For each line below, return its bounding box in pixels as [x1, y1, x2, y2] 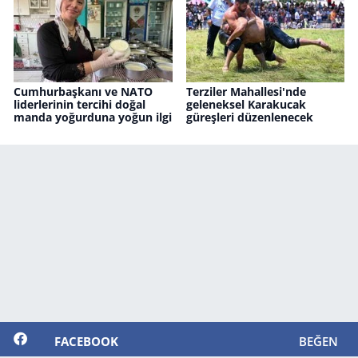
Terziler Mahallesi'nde [185, 84, 306, 100]
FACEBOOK [54, 332, 118, 349]
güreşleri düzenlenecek [185, 109, 313, 125]
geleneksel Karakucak [185, 97, 306, 113]
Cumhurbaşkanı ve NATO [14, 84, 153, 100]
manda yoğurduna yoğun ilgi [14, 109, 172, 125]
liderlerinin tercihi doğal [14, 97, 145, 113]
